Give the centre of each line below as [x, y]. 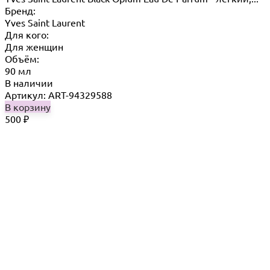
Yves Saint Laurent [45, 23]
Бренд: [20, 11]
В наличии [29, 83]
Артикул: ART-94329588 [58, 95]
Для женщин [34, 47]
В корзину [28, 107]
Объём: [22, 59]
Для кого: [27, 35]
